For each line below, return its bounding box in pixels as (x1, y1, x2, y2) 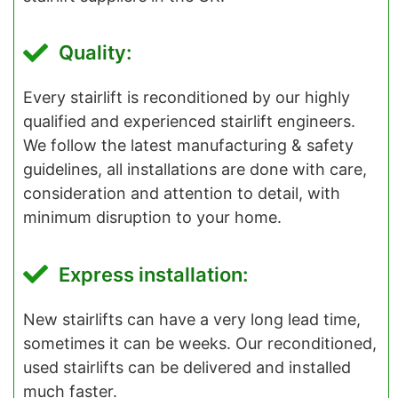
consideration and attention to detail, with (23, 184, 340, 203)
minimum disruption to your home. (23, 208, 282, 227)
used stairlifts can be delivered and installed (23, 357, 351, 377)
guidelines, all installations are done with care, (23, 160, 367, 179)
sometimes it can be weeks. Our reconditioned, (23, 333, 377, 353)
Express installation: (59, 262, 248, 286)
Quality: (59, 41, 131, 65)
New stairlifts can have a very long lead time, (23, 309, 361, 329)
